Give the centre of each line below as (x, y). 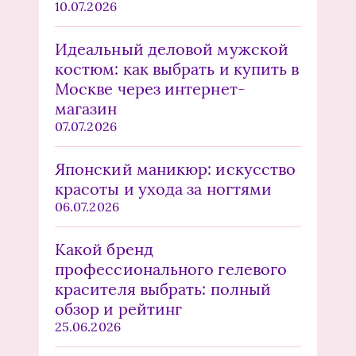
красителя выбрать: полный (163, 289)
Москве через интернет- (150, 89)
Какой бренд (104, 250)
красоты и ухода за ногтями (164, 189)
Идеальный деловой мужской (172, 49)
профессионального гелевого (171, 269)
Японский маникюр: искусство (176, 169)
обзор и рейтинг (119, 309)
